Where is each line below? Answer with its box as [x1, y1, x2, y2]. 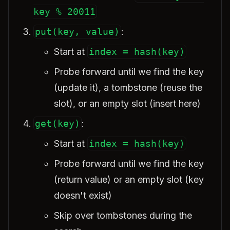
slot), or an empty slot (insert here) [54, 98, 201, 109]
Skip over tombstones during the [54, 210, 192, 221]
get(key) [35, 118, 80, 129]
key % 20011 [33, 6, 95, 17]
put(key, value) [35, 26, 120, 37]
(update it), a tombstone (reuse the [54, 82, 202, 93]
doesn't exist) [54, 190, 112, 201]
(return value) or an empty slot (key [54, 174, 204, 185]
